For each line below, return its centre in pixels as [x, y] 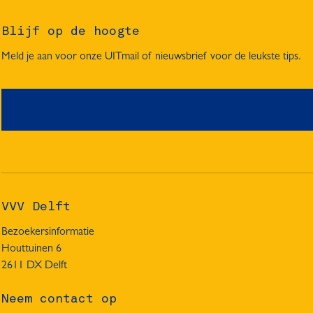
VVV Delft [36, 206]
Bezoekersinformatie [48, 232]
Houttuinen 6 [31, 248]
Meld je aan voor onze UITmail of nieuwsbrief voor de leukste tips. [151, 56]
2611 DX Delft [34, 265]
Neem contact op [59, 299]
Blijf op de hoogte [71, 31]
